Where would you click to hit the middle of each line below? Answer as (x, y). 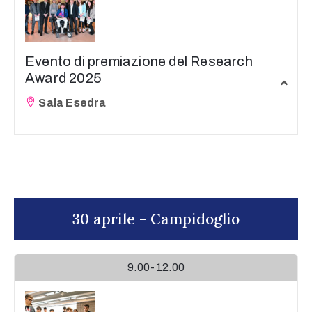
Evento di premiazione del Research (139, 61)
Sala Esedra (71, 103)
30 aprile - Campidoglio (156, 219)
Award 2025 (63, 78)
